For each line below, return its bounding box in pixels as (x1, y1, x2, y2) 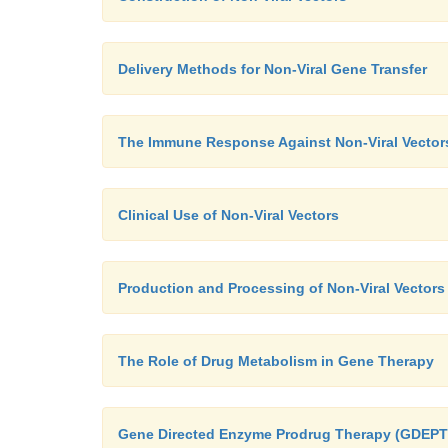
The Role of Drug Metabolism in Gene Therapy (118, 353, 434, 369)
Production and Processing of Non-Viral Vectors (118, 280, 445, 296)
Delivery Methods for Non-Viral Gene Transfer (118, 61, 427, 77)
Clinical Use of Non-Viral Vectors (118, 207, 339, 223)
